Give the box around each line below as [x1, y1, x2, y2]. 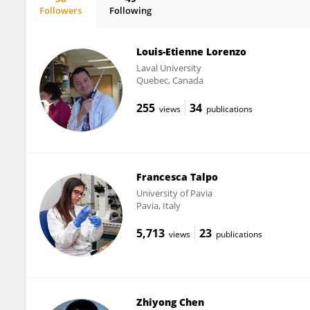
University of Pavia [136, 186, 212, 199]
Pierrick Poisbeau [50, 16, 128, 28]
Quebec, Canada [136, 74, 203, 86]
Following [109, 4, 152, 17]
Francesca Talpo [136, 170, 218, 183]
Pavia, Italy [136, 199, 181, 212]
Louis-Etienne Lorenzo [136, 45, 246, 58]
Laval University [136, 62, 201, 74]
